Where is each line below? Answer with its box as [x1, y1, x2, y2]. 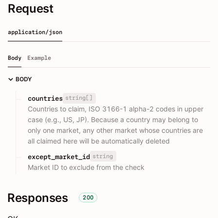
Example [27, 54, 51, 62]
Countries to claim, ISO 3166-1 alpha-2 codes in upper [28, 105, 203, 113]
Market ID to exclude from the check [28, 163, 145, 171]
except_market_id [28, 152, 90, 161]
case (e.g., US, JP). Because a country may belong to [28, 115, 198, 124]
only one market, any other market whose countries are [28, 126, 203, 135]
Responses [7, 190, 68, 205]
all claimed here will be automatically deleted [28, 137, 170, 145]
